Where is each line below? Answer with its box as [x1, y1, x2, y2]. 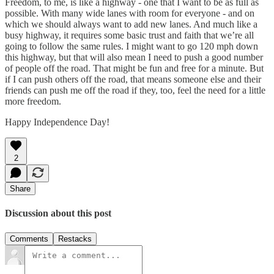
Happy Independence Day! [5, 117, 109, 128]
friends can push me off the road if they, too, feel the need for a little [5, 85, 265, 96]
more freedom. [5, 96, 61, 107]
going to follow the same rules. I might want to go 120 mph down [5, 41, 258, 52]
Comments [10, 234, 48, 243]
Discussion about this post [5, 208, 111, 219]
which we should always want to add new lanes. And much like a [5, 19, 257, 30]
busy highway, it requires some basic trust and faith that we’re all [5, 30, 254, 41]
